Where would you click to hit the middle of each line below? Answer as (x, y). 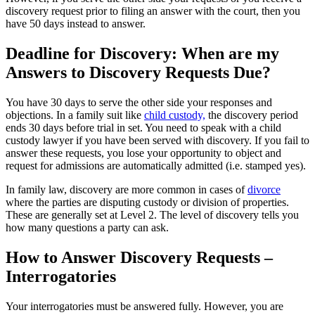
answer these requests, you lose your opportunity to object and (143, 153)
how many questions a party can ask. (87, 228)
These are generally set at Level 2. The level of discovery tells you (152, 215)
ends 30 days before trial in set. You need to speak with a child (143, 128)
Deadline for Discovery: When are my (142, 54)
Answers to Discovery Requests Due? (138, 73)
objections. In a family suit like (75, 115)
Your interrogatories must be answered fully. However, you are (144, 306)
